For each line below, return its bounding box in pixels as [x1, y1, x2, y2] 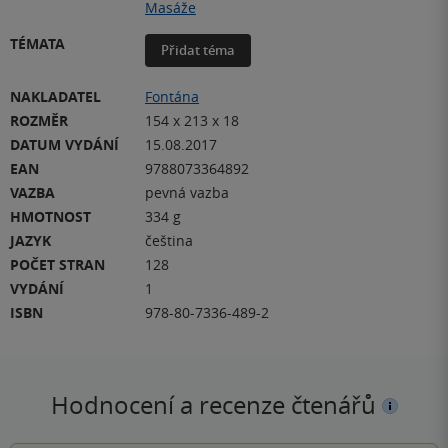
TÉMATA [10, 34, 65, 54]
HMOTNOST [10, 207, 91, 227]
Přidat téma [161, 41, 235, 60]
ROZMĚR [10, 111, 68, 131]
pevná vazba [145, 183, 229, 203]
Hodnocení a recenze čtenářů [50, 389, 382, 422]
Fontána [145, 87, 199, 107]
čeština [145, 231, 193, 251]
